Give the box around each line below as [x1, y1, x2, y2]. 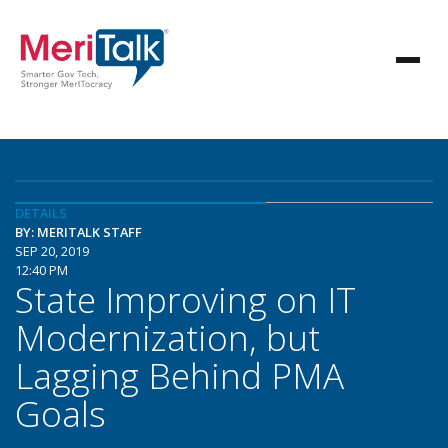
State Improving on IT [15, 275, 356, 323]
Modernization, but [15, 313, 320, 361]
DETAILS [15, 204, 67, 222]
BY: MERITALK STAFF [15, 223, 142, 241]
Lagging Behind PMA [15, 351, 344, 399]
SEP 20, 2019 [15, 242, 89, 260]
